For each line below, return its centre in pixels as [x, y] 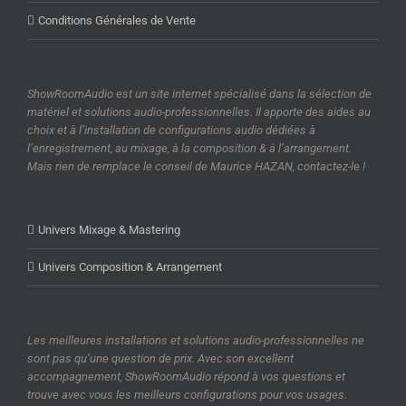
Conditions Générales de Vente [117, 21]
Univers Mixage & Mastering [109, 230]
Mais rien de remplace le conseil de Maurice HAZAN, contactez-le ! [196, 167]
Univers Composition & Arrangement [130, 267]
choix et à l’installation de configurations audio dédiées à [171, 130]
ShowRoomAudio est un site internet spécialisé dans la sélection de [199, 94]
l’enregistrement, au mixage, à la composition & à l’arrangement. [189, 149]
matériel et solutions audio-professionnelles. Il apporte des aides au [199, 112]
